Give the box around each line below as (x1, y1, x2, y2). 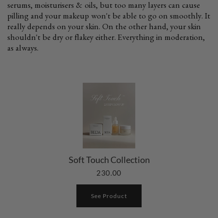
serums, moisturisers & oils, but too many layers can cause (7, 2, 200, 11)
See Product (91, 192, 127, 200)
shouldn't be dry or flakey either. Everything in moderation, (7, 35, 205, 43)
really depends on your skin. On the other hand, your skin (7, 24, 201, 33)
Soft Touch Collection (68, 154, 150, 165)
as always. (7, 45, 38, 54)
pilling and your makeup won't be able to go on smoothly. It (7, 13, 210, 22)
